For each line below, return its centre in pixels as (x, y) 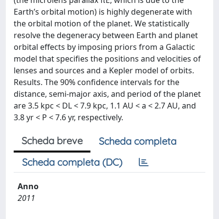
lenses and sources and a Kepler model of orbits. (104, 70)
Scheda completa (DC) (72, 162)
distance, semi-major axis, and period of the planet (107, 94)
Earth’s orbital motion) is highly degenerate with (103, 12)
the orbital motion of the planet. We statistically (101, 23)
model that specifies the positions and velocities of (107, 59)
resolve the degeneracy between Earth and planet (106, 35)
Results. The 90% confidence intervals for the (97, 82)
